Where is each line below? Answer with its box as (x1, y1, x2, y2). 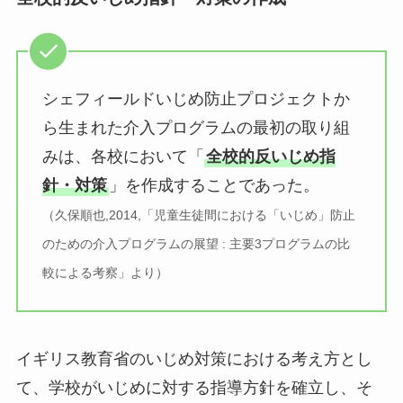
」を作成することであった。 (108, 175, 319, 194)
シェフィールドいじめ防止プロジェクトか (41, 89, 350, 108)
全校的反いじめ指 (205, 147, 336, 166)
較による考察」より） (41, 264, 168, 280)
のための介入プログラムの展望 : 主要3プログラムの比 (41, 236, 350, 251)
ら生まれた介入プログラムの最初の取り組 (41, 118, 350, 137)
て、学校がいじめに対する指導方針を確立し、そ (15, 378, 372, 397)
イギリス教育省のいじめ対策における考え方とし (15, 349, 372, 368)
